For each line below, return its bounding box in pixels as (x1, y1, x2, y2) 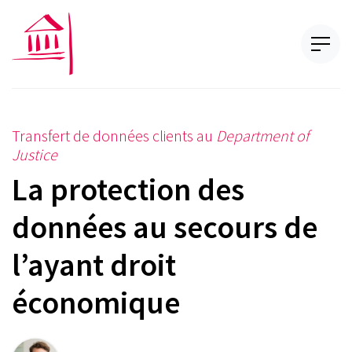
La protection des (12, 170, 244, 209)
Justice (12, 145, 57, 164)
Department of (216, 126, 309, 145)
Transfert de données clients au (12, 126, 216, 145)
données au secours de (12, 207, 317, 247)
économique (12, 283, 180, 322)
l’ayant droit (12, 245, 176, 284)
